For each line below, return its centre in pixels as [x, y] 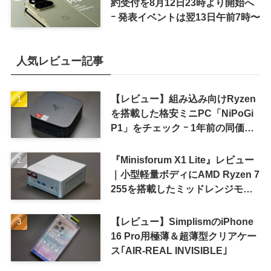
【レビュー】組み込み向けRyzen [183, 98]
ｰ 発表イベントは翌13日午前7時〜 [185, 17]
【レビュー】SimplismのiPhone [182, 222]
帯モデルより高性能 [154, 142]
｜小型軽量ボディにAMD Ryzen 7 [185, 175]
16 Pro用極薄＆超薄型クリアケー [183, 236]
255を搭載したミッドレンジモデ [181, 189]
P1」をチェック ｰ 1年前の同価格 [182, 127]
